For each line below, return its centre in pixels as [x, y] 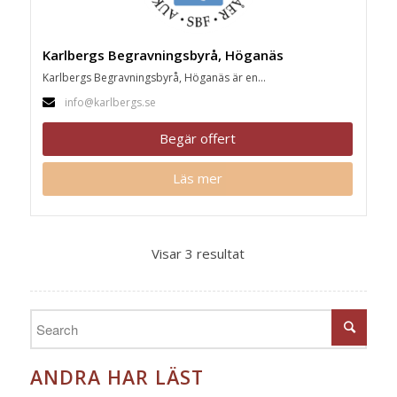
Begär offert [197, 139]
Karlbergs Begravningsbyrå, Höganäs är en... [154, 77]
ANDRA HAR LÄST [117, 378]
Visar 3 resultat [198, 254]
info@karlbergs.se [110, 103]
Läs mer [197, 179]
